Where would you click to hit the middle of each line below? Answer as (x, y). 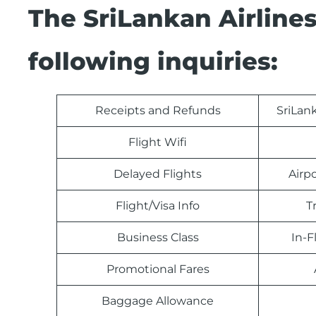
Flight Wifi (158, 142)
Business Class (158, 238)
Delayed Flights (158, 174)
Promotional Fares (158, 269)
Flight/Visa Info (158, 206)
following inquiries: (153, 62)
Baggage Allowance (158, 301)
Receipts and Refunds (158, 111)
